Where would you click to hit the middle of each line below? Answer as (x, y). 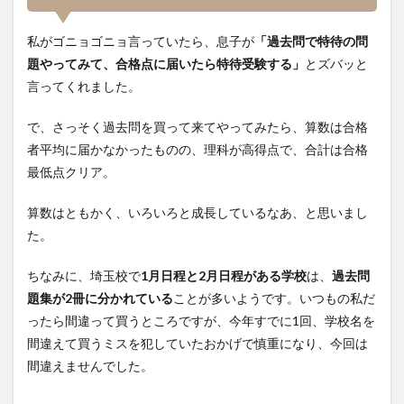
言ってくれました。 (84, 86)
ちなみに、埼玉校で (84, 275)
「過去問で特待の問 (311, 41)
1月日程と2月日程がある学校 (224, 275)
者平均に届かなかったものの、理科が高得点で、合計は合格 (197, 149)
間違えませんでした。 (90, 366)
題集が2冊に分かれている (100, 298)
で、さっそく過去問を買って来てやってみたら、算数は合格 (197, 127)
